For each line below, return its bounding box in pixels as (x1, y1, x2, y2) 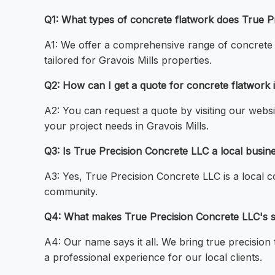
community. (44, 185, 98, 198)
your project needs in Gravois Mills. (44, 120, 209, 133)
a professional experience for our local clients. (44, 251, 262, 264)
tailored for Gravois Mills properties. (44, 54, 212, 67)
